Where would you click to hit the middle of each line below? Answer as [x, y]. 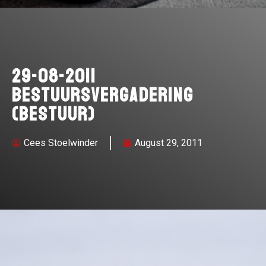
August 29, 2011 [169, 143]
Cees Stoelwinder [61, 143]
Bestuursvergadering [103, 96]
